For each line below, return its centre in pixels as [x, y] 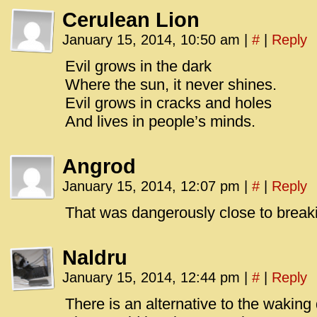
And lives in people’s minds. [160, 121]
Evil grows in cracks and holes [168, 103]
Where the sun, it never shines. [171, 85]
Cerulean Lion [131, 20]
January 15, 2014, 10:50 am [153, 40]
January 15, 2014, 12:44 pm [153, 277]
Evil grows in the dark [138, 66]
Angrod [99, 166]
